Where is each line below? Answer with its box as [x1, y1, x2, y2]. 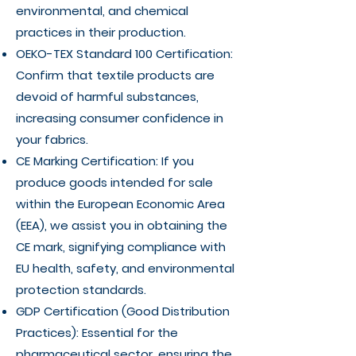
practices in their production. [16, 24, 186, 41]
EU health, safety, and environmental [16, 260, 234, 277]
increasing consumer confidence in [16, 110, 223, 126]
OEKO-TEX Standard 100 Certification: [16, 45, 233, 62]
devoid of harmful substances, [16, 88, 199, 105]
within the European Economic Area [16, 195, 225, 212]
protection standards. [16, 281, 146, 298]
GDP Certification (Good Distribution [16, 303, 230, 319]
